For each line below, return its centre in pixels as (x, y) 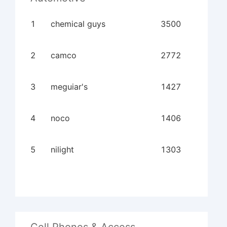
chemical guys (78, 24)
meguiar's (69, 87)
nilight (62, 150)
